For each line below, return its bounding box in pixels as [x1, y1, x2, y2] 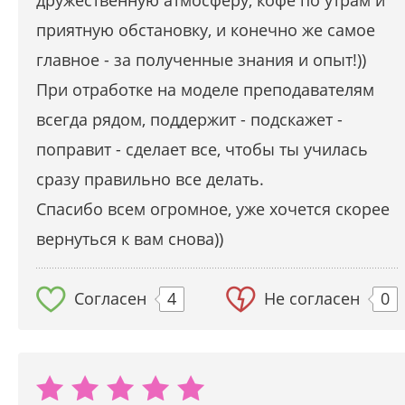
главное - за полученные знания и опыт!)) [36, 49, 366, 71]
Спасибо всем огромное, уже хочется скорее [36, 198, 390, 221]
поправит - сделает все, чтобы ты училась [36, 138, 368, 161]
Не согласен [264, 287, 360, 310]
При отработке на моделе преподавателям [36, 79, 374, 101]
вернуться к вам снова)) [36, 228, 223, 250]
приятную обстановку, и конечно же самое [36, 19, 375, 42]
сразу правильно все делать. [36, 168, 264, 191]
